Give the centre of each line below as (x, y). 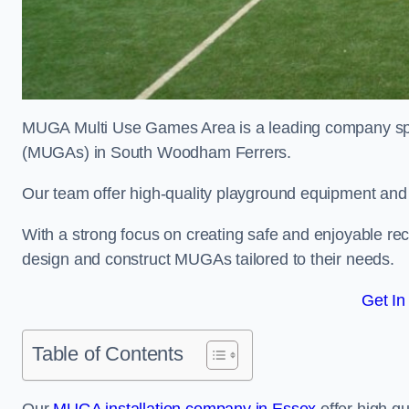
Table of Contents (108, 354)
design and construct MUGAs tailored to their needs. (210, 259)
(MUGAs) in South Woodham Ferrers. (157, 152)
